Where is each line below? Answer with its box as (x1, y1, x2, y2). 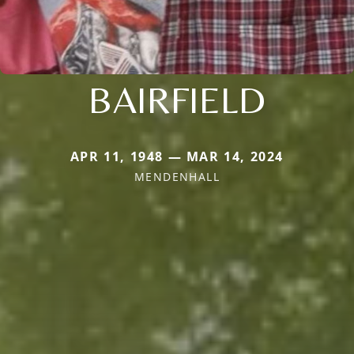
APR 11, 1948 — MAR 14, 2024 (70, 148, 284, 166)
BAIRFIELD (88, 77, 265, 122)
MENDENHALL (134, 169, 220, 185)
